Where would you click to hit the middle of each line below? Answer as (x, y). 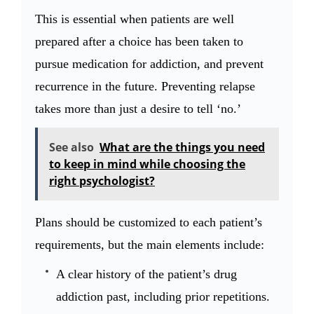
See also (71, 147)
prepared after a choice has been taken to (139, 41)
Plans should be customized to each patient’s (149, 222)
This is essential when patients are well (135, 19)
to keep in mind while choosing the (147, 164)
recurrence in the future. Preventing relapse (145, 86)
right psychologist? (102, 180)
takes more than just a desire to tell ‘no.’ (140, 108)
